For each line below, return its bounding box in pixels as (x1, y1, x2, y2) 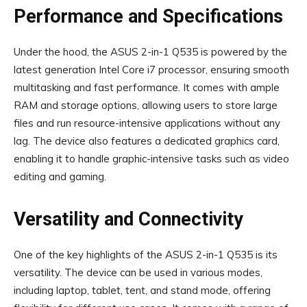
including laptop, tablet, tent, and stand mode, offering (14, 284, 271, 297)
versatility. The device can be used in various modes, (14, 266, 262, 279)
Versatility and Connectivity (14, 208, 243, 230)
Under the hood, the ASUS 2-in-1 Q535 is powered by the (14, 45, 287, 58)
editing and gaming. (14, 170, 106, 183)
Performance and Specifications (14, 5, 283, 27)
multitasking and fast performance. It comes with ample (14, 81, 280, 94)
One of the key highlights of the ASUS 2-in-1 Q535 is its (14, 248, 278, 261)
